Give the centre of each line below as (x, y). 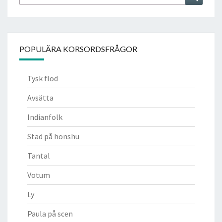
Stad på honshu (53, 136)
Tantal (39, 155)
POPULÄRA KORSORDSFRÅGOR (78, 49)
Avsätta (40, 97)
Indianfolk (45, 117)
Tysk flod (43, 78)
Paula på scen (50, 213)
